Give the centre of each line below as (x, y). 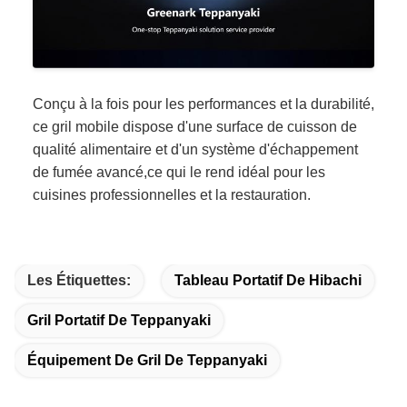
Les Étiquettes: (79, 280)
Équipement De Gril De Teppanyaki (147, 360)
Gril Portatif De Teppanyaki (119, 320)
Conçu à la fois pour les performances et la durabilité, (203, 104)
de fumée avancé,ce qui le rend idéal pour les (179, 172)
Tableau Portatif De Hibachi (268, 280)
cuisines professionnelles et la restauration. (172, 194)
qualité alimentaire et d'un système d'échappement (195, 149)
